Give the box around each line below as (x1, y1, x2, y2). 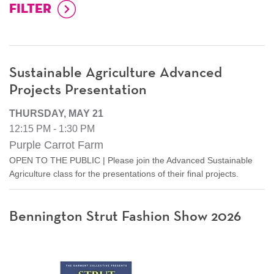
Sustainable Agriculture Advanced (9, 65, 222, 80)
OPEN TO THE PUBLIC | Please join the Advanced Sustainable (9, 155, 253, 165)
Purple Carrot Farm (9, 138, 103, 151)
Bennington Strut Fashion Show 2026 (9, 209, 241, 224)
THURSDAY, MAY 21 (9, 108, 103, 119)
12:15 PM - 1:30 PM (9, 123, 95, 134)
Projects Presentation (9, 82, 147, 97)
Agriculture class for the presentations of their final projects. (9, 168, 239, 179)
